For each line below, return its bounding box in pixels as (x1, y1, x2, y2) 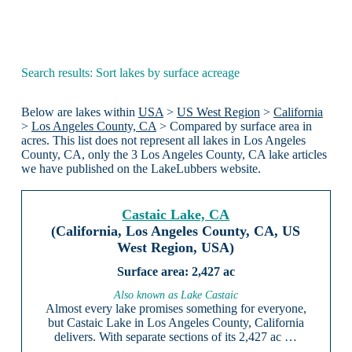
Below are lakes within (20, 105, 138, 119)
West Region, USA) (117, 240, 235, 256)
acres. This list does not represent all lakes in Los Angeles (20, 134, 306, 148)
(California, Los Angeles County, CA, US (51, 223, 301, 240)
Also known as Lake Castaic (113, 289, 238, 302)
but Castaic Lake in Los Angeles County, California (47, 316, 304, 330)
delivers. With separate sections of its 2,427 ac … (54, 330, 298, 344)
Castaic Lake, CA (122, 207, 230, 223)
